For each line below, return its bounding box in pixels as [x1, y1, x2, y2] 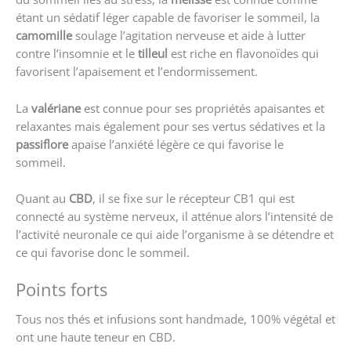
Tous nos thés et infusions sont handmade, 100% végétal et [16, 310, 335, 327]
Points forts [16, 277, 107, 301]
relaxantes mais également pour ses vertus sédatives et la [16, 118, 325, 134]
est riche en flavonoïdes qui [168, 45, 319, 62]
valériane [31, 100, 81, 116]
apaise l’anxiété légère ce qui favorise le [68, 136, 284, 152]
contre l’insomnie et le [16, 45, 138, 62]
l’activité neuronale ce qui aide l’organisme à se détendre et [16, 226, 334, 243]
